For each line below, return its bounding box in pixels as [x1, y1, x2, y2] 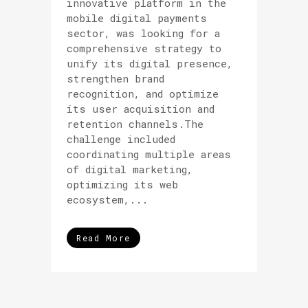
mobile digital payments [67, 11, 207, 25]
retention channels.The [67, 117, 203, 131]
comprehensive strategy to [67, 41, 221, 55]
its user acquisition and [67, 102, 214, 115]
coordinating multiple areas [67, 147, 231, 161]
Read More [76, 232, 131, 243]
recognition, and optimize [67, 87, 219, 100]
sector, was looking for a [67, 26, 220, 40]
